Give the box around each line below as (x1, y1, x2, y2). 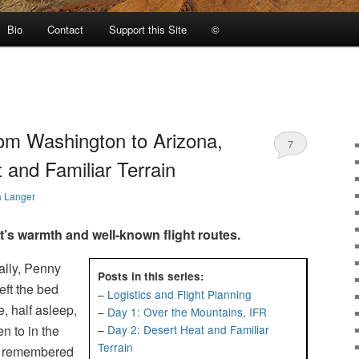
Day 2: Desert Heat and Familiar (107, 321, 269, 338)
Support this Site (108, 22, 187, 37)
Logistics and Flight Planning (107, 286, 252, 303)
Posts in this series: (98, 268, 204, 284)
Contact (47, 22, 84, 37)
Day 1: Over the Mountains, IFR (107, 304, 267, 321)
